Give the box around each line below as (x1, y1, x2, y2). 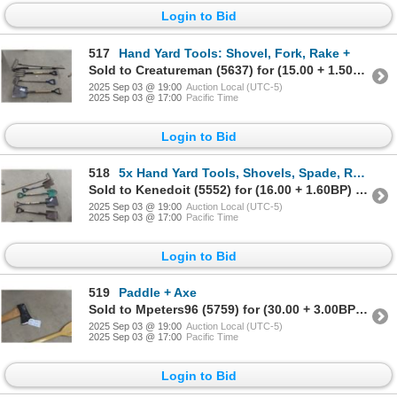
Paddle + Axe (119, 285, 197, 300)
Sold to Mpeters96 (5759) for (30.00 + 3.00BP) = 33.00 (355, 302, 368, 317)
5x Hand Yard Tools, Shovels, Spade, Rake (119, 165, 353, 180)
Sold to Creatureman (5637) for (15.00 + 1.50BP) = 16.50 (353, 62, 365, 77)
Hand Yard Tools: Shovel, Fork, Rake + (119, 45, 350, 60)
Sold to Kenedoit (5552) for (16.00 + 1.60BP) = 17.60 (355, 182, 368, 197)
